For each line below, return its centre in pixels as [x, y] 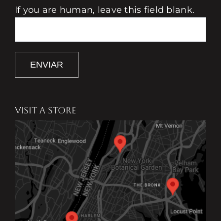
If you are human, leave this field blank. [105, 10]
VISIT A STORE [45, 110]
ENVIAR [46, 64]
